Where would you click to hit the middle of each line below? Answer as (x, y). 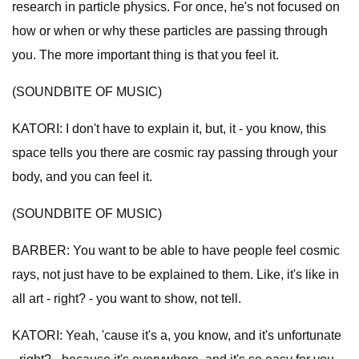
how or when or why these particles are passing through (170, 31)
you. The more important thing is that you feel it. (145, 55)
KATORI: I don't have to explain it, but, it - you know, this (169, 129)
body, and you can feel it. (82, 177)
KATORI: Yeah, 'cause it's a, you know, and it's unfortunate (177, 335)
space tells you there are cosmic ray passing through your (175, 153)
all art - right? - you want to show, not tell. (127, 298)
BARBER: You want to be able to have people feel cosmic (176, 250)
